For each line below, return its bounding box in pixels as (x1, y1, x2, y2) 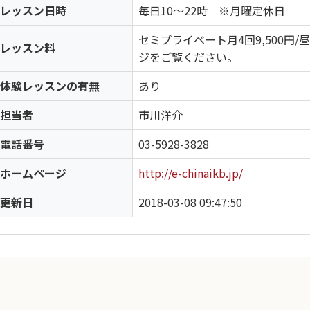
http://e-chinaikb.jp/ (138, 165, 243, 181)
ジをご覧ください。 (138, 48, 238, 65)
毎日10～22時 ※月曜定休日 (138, 2, 285, 19)
